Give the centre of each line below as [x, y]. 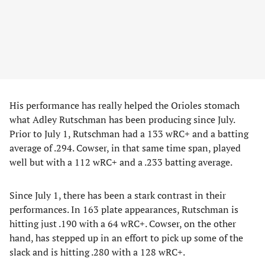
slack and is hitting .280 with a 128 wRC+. [97, 252]
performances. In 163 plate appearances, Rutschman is [124, 209]
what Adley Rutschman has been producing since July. [122, 119]
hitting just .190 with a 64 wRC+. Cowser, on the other [123, 224]
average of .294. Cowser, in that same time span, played [125, 148]
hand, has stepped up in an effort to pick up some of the [126, 238]
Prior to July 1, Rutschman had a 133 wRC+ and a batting [129, 134]
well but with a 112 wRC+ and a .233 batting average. [121, 162]
